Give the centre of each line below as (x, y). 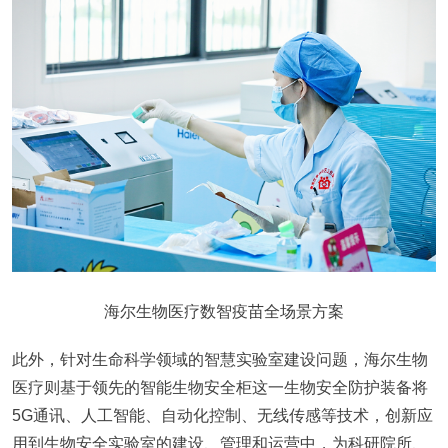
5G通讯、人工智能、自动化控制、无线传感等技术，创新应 (222, 415)
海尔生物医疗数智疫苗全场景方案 (224, 311)
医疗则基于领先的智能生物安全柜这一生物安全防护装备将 (220, 387)
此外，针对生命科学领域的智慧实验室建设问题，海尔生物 (220, 359)
